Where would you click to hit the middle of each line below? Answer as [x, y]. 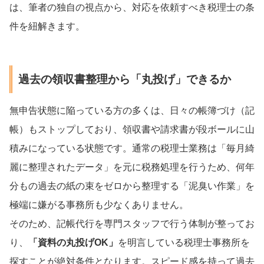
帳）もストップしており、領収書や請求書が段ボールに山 [132, 129]
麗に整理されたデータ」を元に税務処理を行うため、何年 [132, 167]
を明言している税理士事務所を [184, 242]
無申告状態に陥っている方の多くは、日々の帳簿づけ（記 [132, 110]
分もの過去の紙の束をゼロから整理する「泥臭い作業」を [132, 186]
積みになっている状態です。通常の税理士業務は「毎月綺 [132, 148]
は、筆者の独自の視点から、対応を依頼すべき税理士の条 [132, 8]
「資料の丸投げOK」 [73, 242]
